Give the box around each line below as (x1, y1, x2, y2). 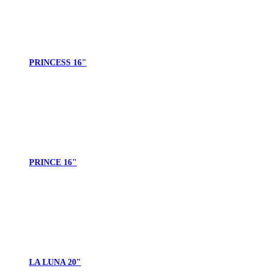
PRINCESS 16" (29, 58, 87, 68)
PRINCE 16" (29, 158, 77, 168)
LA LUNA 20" (29, 258, 81, 267)
